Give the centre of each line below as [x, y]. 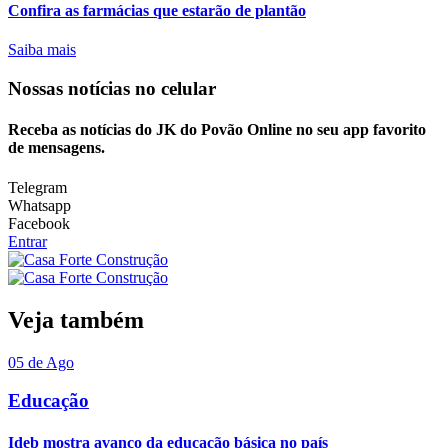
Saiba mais [42, 50]
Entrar [27, 241]
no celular [175, 89]
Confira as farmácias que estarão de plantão [157, 11]
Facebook [39, 223]
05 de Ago [41, 362]
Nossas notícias [71, 89]
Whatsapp [39, 205]
